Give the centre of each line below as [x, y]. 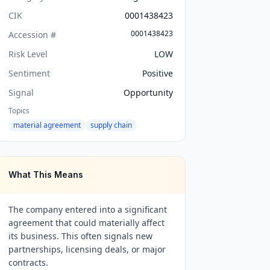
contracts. [29, 262]
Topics [19, 111]
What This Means [46, 174]
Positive [157, 73]
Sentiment [30, 73]
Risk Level [28, 54]
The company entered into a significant [88, 209]
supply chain [111, 125]
